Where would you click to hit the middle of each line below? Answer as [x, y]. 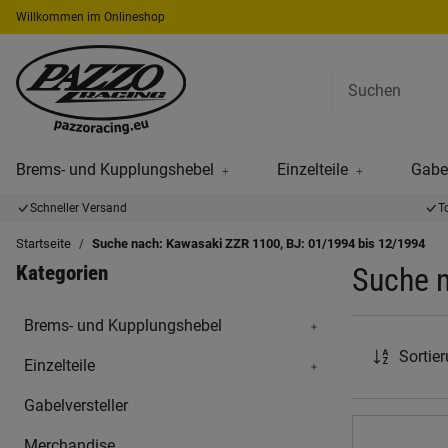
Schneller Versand [78, 208]
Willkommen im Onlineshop [90, 17]
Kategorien [62, 273]
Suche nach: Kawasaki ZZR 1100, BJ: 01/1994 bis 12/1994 [258, 243]
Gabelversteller [76, 405]
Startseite [43, 243]
